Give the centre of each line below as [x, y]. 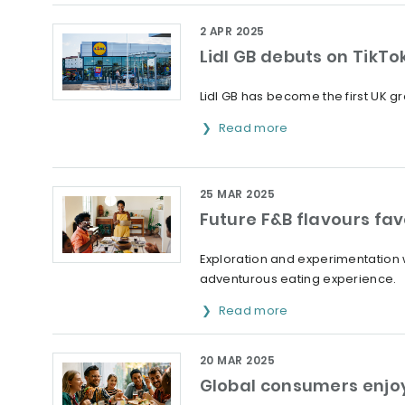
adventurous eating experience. [298, 279]
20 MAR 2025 [237, 360]
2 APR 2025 [232, 31]
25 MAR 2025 [237, 194]
